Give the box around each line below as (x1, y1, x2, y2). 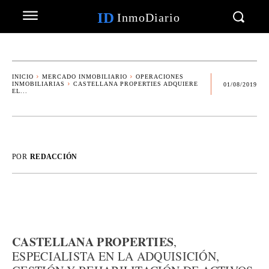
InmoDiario (116, 11, 180, 24)
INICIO (12, 73, 34, 80)
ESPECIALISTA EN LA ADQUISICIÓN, (12, 248, 220, 264)
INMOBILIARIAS (12, 80, 65, 87)
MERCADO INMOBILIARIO (42, 73, 127, 80)
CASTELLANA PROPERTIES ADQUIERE (73, 80, 198, 87)
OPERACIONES (136, 73, 184, 80)
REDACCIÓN (29, 153, 77, 161)
